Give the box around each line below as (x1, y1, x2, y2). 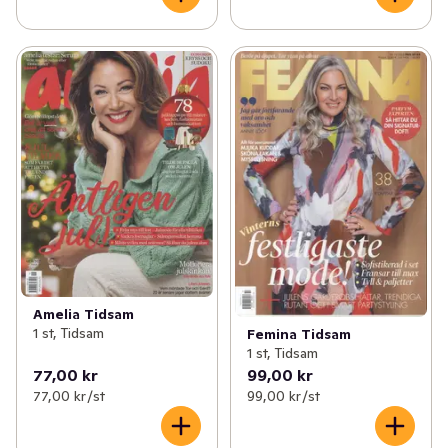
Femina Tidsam (246, 325, 351, 344)
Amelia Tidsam (33, 305, 134, 324)
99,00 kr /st (246, 387, 320, 406)
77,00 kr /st (33, 387, 105, 406)
